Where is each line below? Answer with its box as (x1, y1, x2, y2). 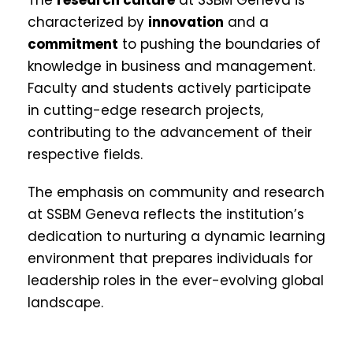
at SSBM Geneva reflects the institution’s (28, 204, 304, 224)
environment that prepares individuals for (28, 248, 313, 268)
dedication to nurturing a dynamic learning (28, 226, 325, 246)
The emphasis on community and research (28, 182, 325, 202)
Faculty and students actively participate (28, 78, 311, 98)
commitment (28, 34, 118, 54)
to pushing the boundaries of (118, 34, 321, 54)
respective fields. (28, 144, 143, 164)
